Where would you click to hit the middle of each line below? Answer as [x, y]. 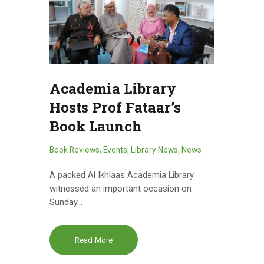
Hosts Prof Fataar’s [115, 108]
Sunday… [66, 202]
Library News [154, 150]
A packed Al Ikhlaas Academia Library [122, 175]
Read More [94, 240]
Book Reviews [75, 150]
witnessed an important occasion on [121, 189]
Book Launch [96, 126]
